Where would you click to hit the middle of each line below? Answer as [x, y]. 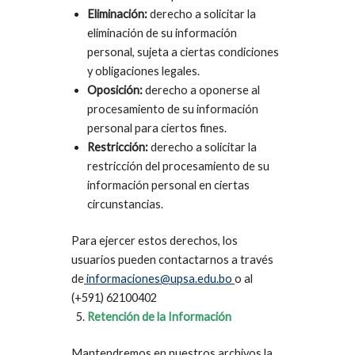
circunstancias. [125, 204]
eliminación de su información [162, 33]
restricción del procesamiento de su [178, 166]
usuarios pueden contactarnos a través [172, 260]
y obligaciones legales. [143, 71]
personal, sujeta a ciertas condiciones [183, 52]
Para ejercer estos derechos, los [155, 240]
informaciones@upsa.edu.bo [159, 279]
